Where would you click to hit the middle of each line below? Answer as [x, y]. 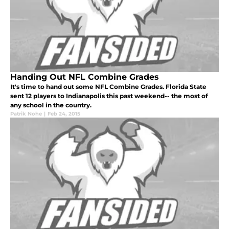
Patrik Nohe [26, 113]
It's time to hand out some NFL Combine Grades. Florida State [108, 86]
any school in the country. [51, 105]
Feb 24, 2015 [64, 113]
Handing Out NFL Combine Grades [85, 77]
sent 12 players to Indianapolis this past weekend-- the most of [109, 96]
